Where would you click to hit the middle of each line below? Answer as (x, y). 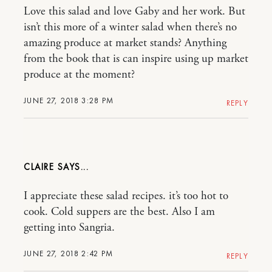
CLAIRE (41, 167)
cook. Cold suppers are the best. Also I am (119, 212)
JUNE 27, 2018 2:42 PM (69, 253)
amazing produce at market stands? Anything (125, 43)
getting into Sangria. (69, 227)
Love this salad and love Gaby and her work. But (134, 11)
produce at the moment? (79, 74)
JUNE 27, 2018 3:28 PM (69, 100)
